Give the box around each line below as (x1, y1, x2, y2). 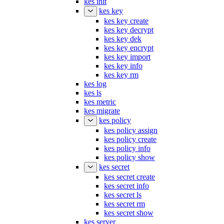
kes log (84, 79, 106, 88)
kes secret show (104, 208, 153, 217)
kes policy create (104, 135, 156, 143)
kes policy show (104, 153, 155, 161)
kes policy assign (104, 126, 157, 134)
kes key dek (104, 34, 141, 43)
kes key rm (104, 70, 138, 79)
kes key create (104, 16, 148, 25)
